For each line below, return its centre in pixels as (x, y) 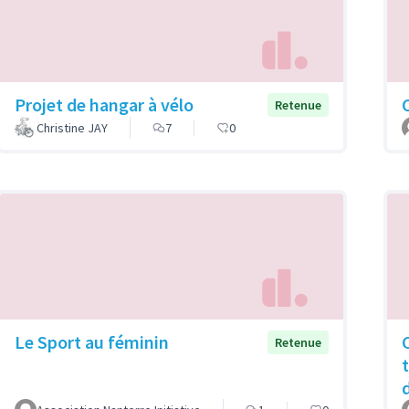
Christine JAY (72, 127)
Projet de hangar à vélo (104, 104)
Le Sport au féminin (92, 342)
